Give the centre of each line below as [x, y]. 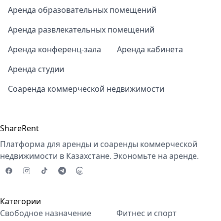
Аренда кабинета [150, 49]
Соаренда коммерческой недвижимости [86, 89]
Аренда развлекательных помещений [81, 30]
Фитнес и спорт [147, 213]
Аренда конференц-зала [55, 49]
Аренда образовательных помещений [82, 10]
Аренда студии [36, 69]
